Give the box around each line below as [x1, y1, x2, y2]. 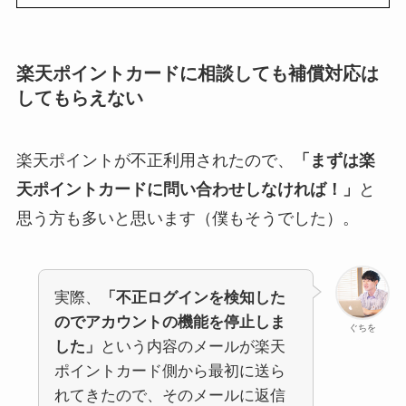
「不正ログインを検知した [100, 289, 285, 307]
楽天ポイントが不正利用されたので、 [15, 151, 294, 170]
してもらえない [15, 87, 143, 108]
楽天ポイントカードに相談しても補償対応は [15, 63, 379, 83]
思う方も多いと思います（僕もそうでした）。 [15, 209, 359, 228]
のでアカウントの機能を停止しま [53, 314, 285, 332]
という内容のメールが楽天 [100, 338, 285, 356]
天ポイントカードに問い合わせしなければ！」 [15, 180, 359, 199]
